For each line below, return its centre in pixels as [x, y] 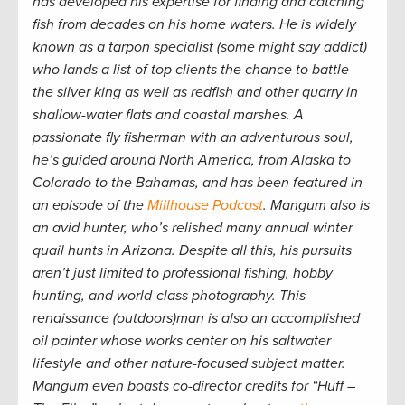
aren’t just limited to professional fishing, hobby [183, 273]
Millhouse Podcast [205, 205]
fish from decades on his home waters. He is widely [194, 24]
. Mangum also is [316, 205]
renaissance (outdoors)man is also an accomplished [196, 318]
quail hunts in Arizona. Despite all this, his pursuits [192, 250]
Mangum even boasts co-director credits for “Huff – [194, 386]
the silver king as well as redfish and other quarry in [195, 92]
